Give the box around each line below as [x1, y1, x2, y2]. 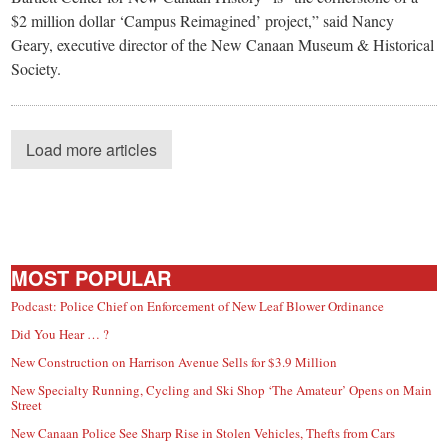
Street [11, 395, 43, 414]
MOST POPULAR [11, 262, 172, 292]
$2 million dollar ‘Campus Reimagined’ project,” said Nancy [11, 9, 395, 31]
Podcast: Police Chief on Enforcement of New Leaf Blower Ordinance [11, 296, 385, 315]
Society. [11, 57, 62, 79]
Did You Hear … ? [11, 324, 110, 343]
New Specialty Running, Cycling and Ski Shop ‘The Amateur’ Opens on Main [11, 380, 433, 399]
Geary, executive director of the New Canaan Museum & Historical [11, 33, 435, 55]
